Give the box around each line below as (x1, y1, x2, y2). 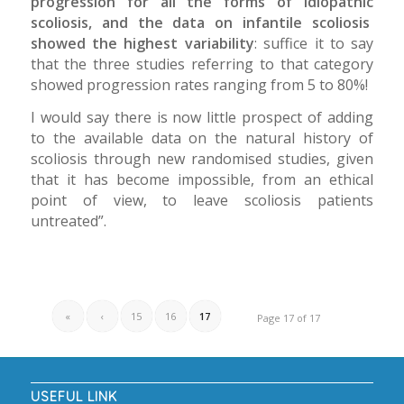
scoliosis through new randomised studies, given (30, 149, 374, 170)
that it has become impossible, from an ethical (30, 170, 374, 190)
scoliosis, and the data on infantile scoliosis (30, 12, 374, 32)
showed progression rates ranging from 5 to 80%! (30, 74, 368, 95)
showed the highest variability (30, 32, 254, 53)
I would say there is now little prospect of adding (30, 107, 374, 128)
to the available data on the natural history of (30, 128, 374, 149)
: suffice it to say (253, 32, 374, 53)
